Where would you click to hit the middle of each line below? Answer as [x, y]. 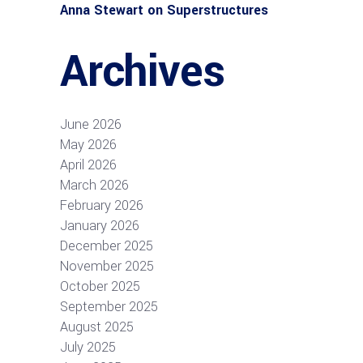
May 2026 [88, 144]
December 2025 [107, 246]
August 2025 [97, 327]
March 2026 [94, 185]
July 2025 [88, 347]
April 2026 [88, 164]
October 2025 [100, 286]
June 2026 [91, 124]
